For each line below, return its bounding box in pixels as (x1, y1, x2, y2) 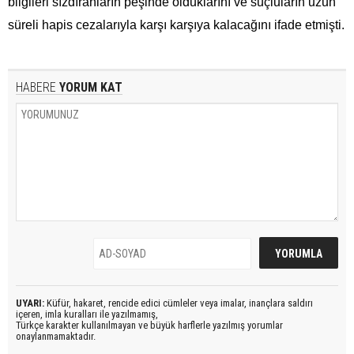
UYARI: (16, 296, 44, 309)
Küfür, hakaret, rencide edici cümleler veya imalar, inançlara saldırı (44, 296, 313, 309)
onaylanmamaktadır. (16, 330, 96, 342)
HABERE (16, 79, 56, 95)
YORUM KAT (56, 79, 122, 95)
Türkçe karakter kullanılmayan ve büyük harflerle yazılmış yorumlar (16, 318, 283, 331)
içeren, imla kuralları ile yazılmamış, (16, 307, 158, 320)
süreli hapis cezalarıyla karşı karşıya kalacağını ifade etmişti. (8, 17, 345, 32)
